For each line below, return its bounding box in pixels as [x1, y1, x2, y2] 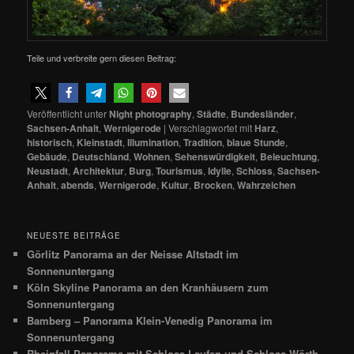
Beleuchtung [260, 149, 318, 164]
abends [61, 177, 95, 192]
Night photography [109, 106, 193, 121]
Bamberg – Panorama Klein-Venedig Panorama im [27, 312, 273, 328]
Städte [197, 106, 227, 121]
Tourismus [156, 163, 204, 178]
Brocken [194, 177, 233, 192]
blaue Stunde [227, 134, 286, 149]
